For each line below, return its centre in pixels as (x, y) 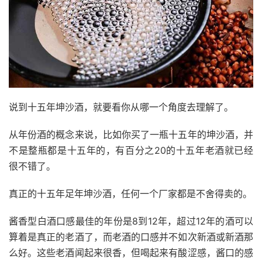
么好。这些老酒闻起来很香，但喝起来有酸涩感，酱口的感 (131, 252)
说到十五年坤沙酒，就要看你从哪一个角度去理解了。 (121, 107)
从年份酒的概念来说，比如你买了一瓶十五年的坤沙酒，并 (131, 134)
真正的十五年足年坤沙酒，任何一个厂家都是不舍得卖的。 (130, 193)
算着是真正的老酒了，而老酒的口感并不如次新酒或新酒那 (131, 237)
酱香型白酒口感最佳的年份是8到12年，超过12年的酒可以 (131, 221)
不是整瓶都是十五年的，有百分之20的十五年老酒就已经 (131, 150)
